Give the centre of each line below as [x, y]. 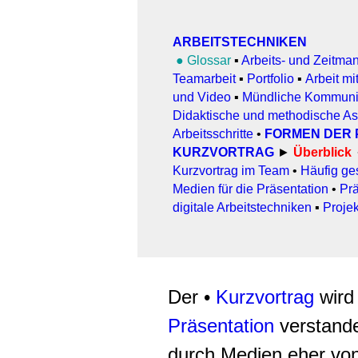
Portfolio [270, 79]
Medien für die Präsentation [251, 189]
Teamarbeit [204, 79]
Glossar [211, 60]
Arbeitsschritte [213, 134]
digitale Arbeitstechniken [242, 207]
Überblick [322, 152]
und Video [202, 97]
